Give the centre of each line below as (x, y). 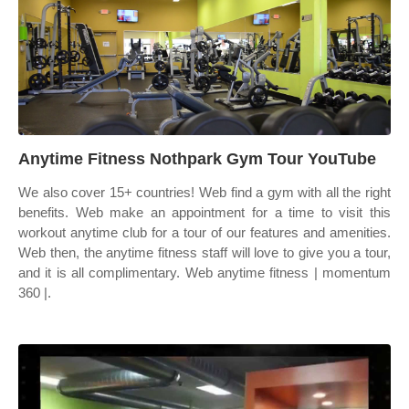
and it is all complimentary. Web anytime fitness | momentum (204, 273)
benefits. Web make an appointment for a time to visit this (204, 212)
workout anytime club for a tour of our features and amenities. (204, 232)
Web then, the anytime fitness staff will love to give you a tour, (204, 252)
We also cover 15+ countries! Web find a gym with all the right (204, 192)
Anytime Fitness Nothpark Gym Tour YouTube (197, 159)
